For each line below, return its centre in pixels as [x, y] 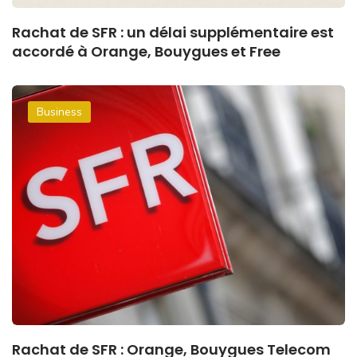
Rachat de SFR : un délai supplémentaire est [173, 32]
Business [59, 112]
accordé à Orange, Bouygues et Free [146, 51]
